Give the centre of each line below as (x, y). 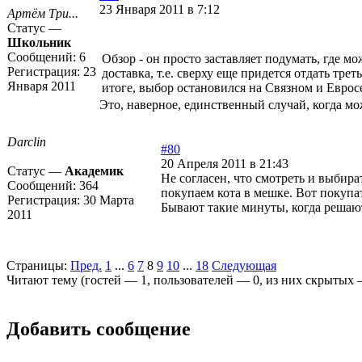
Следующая (244, 266)
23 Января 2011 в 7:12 (160, 10)
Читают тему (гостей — (74, 280)
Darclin (27, 142)
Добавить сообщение (99, 329)
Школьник (39, 43)
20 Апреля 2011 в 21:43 (225, 164)
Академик (94, 171)
